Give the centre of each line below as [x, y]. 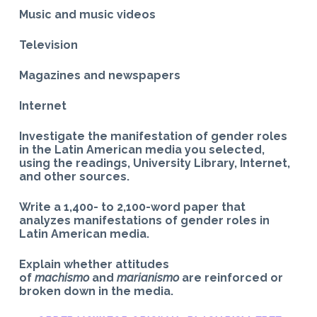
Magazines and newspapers [99, 75]
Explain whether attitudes [94, 264]
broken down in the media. [96, 291]
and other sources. [74, 176]
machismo [62, 277]
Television [48, 45]
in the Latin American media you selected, [142, 149]
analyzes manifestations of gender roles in [144, 220]
